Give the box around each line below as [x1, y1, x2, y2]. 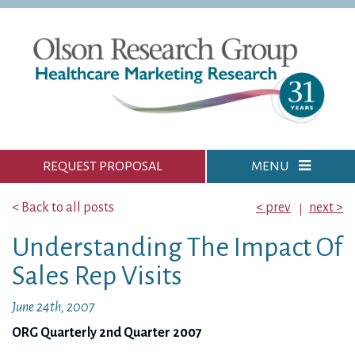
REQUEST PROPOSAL [43, 159, 163, 174]
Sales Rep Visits [12, 261, 182, 290]
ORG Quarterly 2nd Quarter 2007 [12, 326, 202, 340]
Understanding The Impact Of [12, 233, 342, 261]
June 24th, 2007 [12, 300, 94, 315]
